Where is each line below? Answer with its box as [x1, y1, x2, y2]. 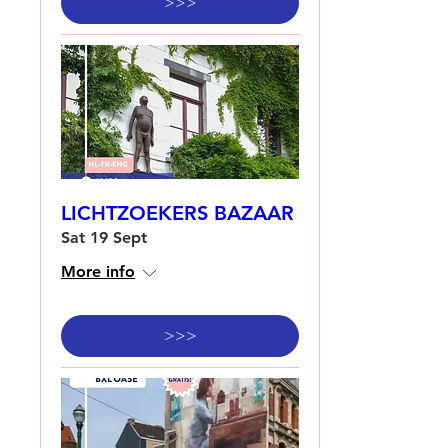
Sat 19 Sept [61, 228, 147, 247]
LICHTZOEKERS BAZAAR [61, 201, 294, 225]
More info [61, 262, 135, 281]
